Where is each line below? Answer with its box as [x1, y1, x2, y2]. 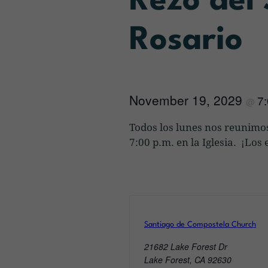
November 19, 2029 [129, 90, 246, 109]
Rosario [129, 25, 243, 57]
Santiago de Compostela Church [144, 220, 256, 229]
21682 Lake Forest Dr [144, 240, 227, 252]
